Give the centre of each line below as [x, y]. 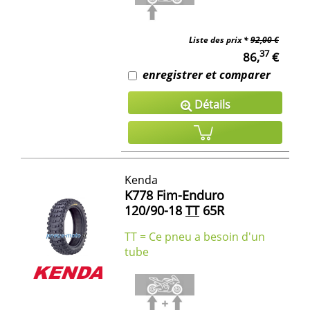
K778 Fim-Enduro [174, 195]
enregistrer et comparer [207, 74]
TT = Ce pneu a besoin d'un [195, 236]
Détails [211, 104]
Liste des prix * [220, 39]
